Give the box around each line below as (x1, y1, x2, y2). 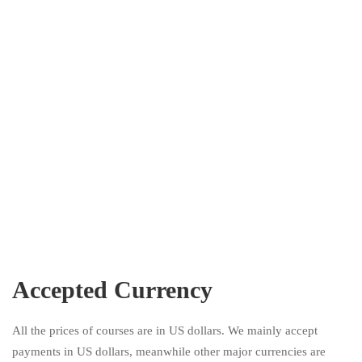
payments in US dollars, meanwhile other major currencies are (12, 344, 326, 358)
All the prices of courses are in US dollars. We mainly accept (12, 323, 318, 337)
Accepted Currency (12, 276, 213, 303)
